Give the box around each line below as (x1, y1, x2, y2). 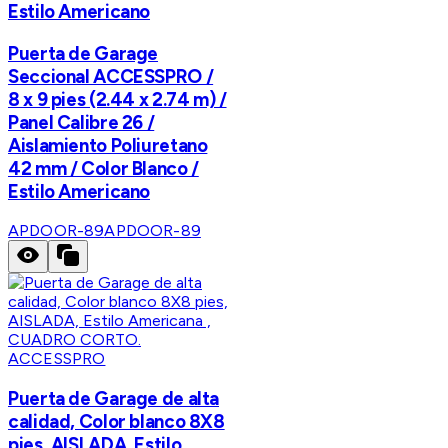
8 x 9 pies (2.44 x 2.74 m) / (8, 87, 227, 111)
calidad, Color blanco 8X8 (8, 410, 225, 434)
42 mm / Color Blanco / (8, 156, 199, 180)
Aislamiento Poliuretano (8, 133, 208, 157)
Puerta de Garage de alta (8, 387, 220, 411)
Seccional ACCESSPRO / (8, 64, 214, 88)
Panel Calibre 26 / (8, 110, 155, 134)
